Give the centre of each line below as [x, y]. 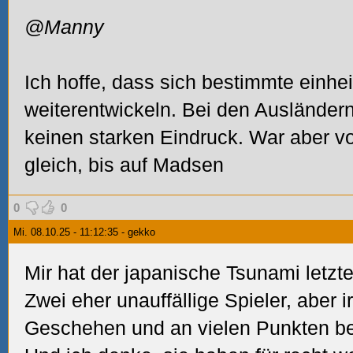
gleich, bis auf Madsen [124, 165]
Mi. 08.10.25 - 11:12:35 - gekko [84, 232]
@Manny [64, 27]
